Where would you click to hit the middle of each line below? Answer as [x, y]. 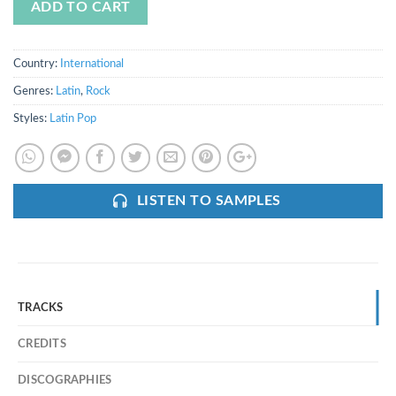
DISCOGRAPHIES [65, 381]
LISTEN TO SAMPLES [209, 202]
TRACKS [41, 308]
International [92, 64]
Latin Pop [73, 119]
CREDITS [42, 344]
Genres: [34, 91]
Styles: [31, 119]
